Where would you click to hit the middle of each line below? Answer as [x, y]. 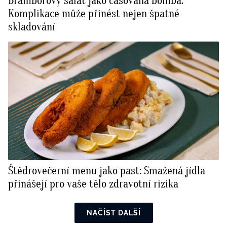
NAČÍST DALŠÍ [113, 213]
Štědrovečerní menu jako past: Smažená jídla [107, 171]
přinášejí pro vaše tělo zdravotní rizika [93, 184]
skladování [32, 27]
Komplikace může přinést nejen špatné [94, 14]
